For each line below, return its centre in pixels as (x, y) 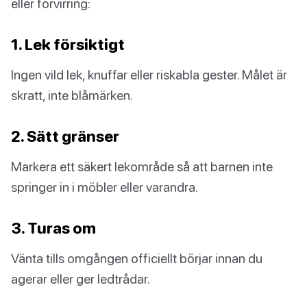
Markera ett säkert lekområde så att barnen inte (142, 167)
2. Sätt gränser (65, 136)
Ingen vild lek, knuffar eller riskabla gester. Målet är (149, 75)
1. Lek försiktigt (68, 45)
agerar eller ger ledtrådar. (81, 279)
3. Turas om (53, 228)
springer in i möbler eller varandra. (105, 187)
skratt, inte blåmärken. (72, 95)
